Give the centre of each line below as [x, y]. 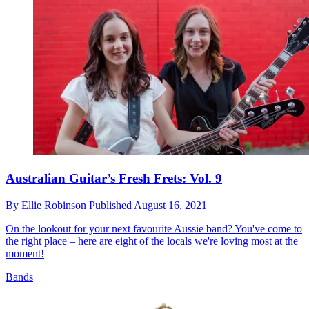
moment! [25, 253]
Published [111, 205]
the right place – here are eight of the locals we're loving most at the [152, 241]
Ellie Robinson [55, 205]
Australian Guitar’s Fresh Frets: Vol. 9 [114, 178]
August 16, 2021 [170, 205]
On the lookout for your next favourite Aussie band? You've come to [154, 228]
